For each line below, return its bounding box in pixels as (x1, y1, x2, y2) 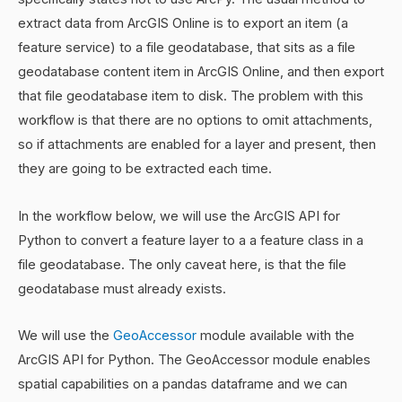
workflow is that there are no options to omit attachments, (18, 112, 372, 128)
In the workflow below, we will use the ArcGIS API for (18, 207, 340, 224)
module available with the (197, 328, 354, 345)
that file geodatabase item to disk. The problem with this (18, 88, 363, 104)
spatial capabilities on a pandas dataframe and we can (18, 376, 347, 393)
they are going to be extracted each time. (18, 161, 272, 177)
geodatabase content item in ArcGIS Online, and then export (18, 64, 384, 80)
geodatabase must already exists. (18, 280, 230, 297)
